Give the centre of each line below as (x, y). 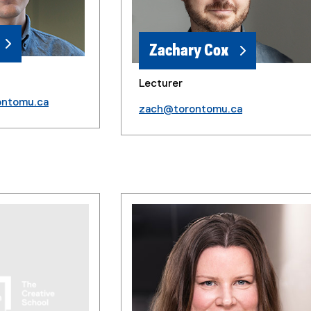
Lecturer (160, 84)
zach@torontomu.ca (190, 110)
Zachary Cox (188, 51)
